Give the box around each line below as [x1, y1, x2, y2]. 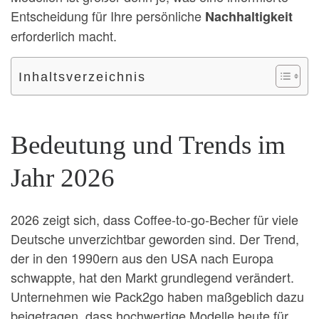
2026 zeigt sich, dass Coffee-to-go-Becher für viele [11, 210, 298, 229]
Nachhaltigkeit [205, 6, 293, 26]
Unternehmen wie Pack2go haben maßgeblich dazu [11, 287, 304, 306]
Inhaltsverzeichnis [19, 70, 146, 85]
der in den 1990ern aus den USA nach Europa [11, 249, 273, 268]
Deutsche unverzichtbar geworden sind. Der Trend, [11, 229, 299, 249]
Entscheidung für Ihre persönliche [11, 6, 205, 25]
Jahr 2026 [11, 162, 115, 192]
